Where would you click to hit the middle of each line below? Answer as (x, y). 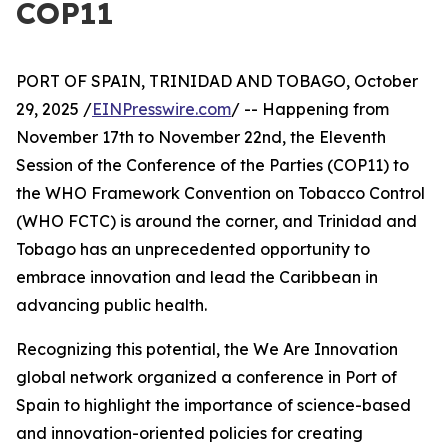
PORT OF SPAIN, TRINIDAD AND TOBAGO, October (217, 81)
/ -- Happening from (310, 109)
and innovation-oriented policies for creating (189, 433)
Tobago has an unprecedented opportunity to (193, 249)
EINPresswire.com (161, 109)
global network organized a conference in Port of (206, 377)
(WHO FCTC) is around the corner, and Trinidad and (216, 221)
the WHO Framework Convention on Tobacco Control (220, 193)
